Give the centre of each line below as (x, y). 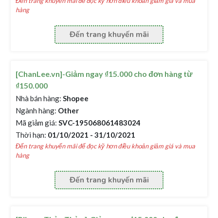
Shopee (75, 98)
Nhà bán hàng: (39, 98)
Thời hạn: (31, 135)
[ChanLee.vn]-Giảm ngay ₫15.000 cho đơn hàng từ (104, 74)
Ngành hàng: (36, 110)
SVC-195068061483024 (99, 123)
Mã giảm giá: (36, 123)
